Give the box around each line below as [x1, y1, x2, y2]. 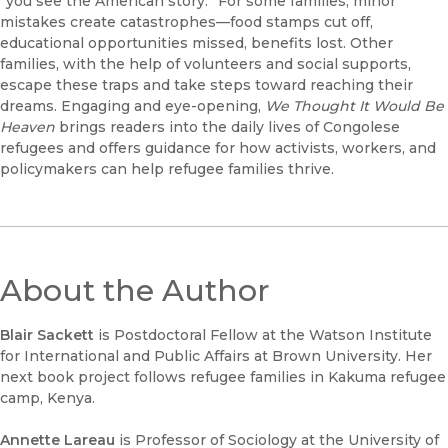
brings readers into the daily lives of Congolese [59, 118, 400, 137]
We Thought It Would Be [265, 97, 444, 116]
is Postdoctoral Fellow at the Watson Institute [98, 326, 432, 345]
